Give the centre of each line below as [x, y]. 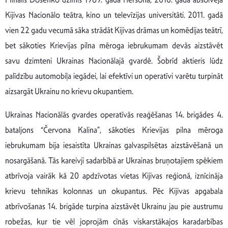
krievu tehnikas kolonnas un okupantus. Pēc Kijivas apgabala [114, 191]
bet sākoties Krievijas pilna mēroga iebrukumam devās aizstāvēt [114, 45]
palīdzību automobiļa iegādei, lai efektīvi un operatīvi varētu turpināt [114, 76]
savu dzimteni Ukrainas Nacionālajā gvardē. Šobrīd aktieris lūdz [114, 61]
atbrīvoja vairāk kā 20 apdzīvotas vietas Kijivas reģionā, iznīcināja [114, 176]
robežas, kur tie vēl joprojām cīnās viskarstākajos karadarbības [114, 221]
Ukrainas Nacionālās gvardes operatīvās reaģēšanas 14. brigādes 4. [114, 115]
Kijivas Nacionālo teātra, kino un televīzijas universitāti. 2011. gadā [114, 15]
